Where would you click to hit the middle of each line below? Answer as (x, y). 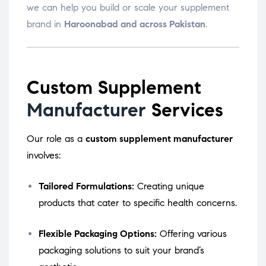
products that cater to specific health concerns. (138, 203)
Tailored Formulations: (86, 186)
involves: (44, 156)
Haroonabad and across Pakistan (135, 24)
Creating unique (171, 186)
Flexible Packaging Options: (98, 234)
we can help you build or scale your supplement (128, 8)
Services (185, 110)
